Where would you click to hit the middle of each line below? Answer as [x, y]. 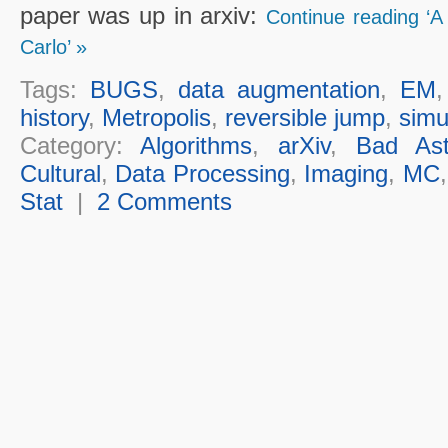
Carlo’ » [53, 46]
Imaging [346, 173]
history [53, 117]
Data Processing [202, 173]
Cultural [60, 173]
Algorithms [196, 145]
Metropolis [156, 117]
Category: [80, 145]
